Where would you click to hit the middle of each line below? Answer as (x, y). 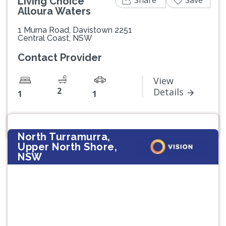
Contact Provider (60, 57)
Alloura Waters (54, 11)
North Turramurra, (64, 136)
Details (168, 92)
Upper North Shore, (67, 147)
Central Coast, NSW (55, 38)
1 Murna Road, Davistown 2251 (75, 30)
